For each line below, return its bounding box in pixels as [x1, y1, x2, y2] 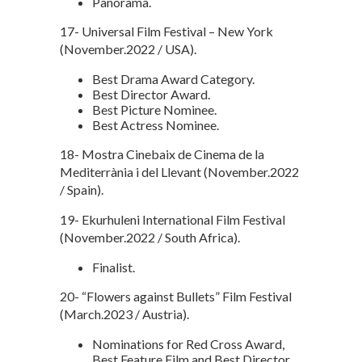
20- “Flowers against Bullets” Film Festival [60, 288, 292, 304]
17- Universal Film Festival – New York [60, 23, 273, 39]
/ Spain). [60, 181, 103, 197]
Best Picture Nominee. [92, 101, 217, 117]
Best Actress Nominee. [92, 116, 219, 133]
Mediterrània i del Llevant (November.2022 [60, 163, 299, 179]
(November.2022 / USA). [60, 40, 196, 57]
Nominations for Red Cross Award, [92, 335, 284, 351]
